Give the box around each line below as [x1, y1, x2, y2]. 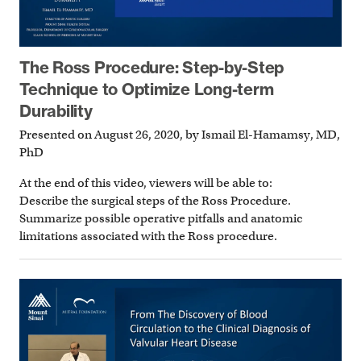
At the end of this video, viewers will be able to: [19, 176, 272, 191]
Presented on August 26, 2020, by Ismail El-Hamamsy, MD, [19, 127, 340, 142]
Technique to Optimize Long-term [19, 79, 274, 100]
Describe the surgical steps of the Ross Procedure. [19, 193, 291, 209]
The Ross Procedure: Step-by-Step [19, 57, 284, 78]
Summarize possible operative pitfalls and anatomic [19, 211, 302, 226]
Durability [19, 101, 93, 122]
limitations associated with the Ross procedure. [19, 229, 277, 244]
